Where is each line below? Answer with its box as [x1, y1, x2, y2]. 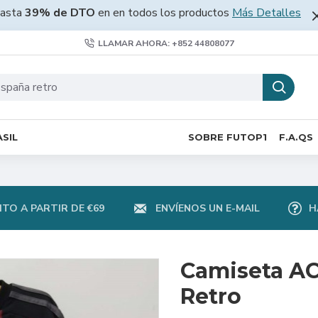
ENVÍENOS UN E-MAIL [155, 201, 260, 215]
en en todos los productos [95, 5, 232, 21]
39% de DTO [25, 5, 95, 21]
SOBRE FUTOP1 [188, 131, 267, 143]
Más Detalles [232, 5, 301, 21]
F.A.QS [279, 131, 313, 143]
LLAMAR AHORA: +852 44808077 [97, 37, 234, 49]
